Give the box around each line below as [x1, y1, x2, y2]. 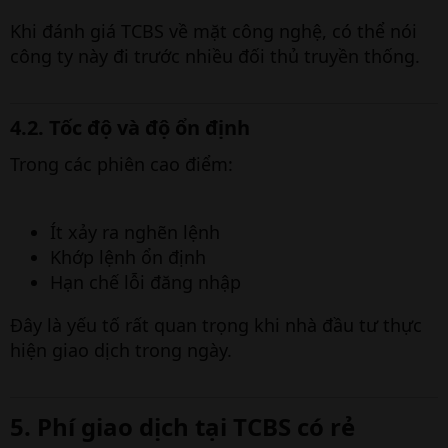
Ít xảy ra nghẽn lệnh [50, 220, 220, 244]
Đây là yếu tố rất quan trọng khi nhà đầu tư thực [10, 313, 422, 337]
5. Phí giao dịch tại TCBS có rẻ [10, 410, 355, 443]
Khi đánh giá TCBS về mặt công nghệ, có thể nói [10, 19, 417, 43]
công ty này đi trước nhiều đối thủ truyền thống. [10, 44, 420, 68]
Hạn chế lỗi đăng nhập [50, 270, 241, 294]
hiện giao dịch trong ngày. [10, 338, 232, 362]
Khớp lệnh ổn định [50, 245, 206, 269]
